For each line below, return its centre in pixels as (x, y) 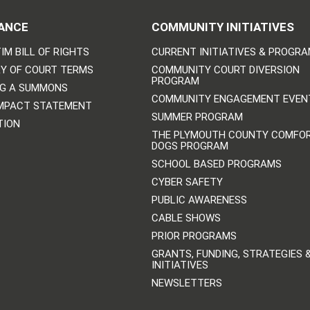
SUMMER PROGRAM (197, 117)
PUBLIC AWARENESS (199, 200)
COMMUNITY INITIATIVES (222, 27)
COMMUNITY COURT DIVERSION (225, 70)
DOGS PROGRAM (190, 146)
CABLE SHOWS (186, 218)
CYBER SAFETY (187, 182)
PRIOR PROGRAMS (194, 236)
